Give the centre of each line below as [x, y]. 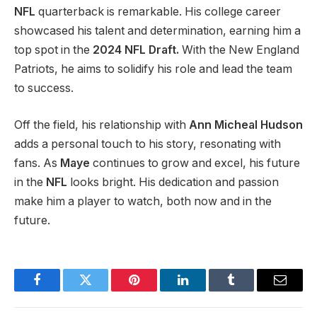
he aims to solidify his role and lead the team [175, 69]
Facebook [60, 290]
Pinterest [156, 290]
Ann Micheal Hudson [246, 125]
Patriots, [36, 69]
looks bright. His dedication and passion [173, 182]
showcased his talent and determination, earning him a [157, 31]
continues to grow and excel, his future [195, 163]
